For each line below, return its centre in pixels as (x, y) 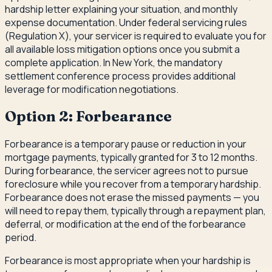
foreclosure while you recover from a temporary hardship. (133, 184)
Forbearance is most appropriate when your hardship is (128, 261)
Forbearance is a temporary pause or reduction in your (126, 144)
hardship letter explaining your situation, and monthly (121, 9)
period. (21, 238)
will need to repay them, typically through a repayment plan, (135, 211)
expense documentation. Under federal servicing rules (126, 22)
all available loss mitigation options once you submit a (122, 49)
